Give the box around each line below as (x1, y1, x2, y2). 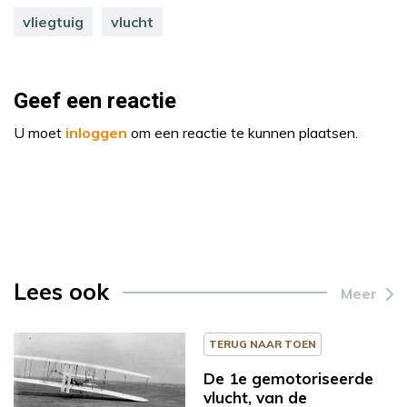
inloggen (65, 123, 127, 142)
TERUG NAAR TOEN (209, 336, 316, 351)
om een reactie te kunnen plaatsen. (127, 123, 358, 142)
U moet (14, 123, 65, 142)
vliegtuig (23, 12, 84, 31)
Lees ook (14, 276, 109, 305)
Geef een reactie (14, 84, 176, 117)
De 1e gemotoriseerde (203, 368, 373, 388)
